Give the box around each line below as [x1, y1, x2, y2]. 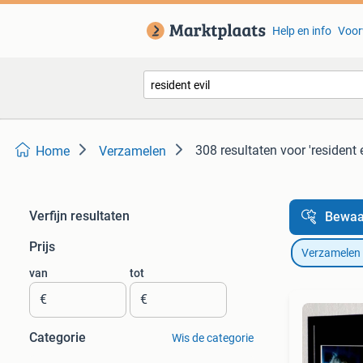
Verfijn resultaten [29, 208, 130, 224]
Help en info [271, 24, 331, 37]
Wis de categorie [171, 331, 254, 344]
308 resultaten [195, 143, 277, 158]
